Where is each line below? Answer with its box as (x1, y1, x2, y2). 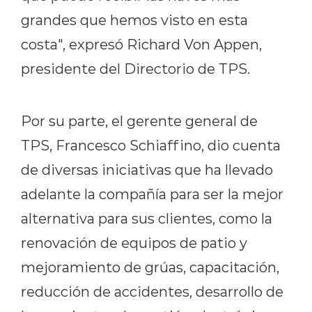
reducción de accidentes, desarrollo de (21, 282, 283, 301)
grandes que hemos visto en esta (21, 10, 248, 29)
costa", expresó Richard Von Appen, (21, 35, 262, 54)
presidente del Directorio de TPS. (21, 59, 250, 78)
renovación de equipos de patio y (21, 233, 247, 252)
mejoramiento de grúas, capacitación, (21, 258, 279, 276)
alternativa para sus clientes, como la (21, 209, 272, 228)
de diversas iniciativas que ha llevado (21, 160, 273, 179)
